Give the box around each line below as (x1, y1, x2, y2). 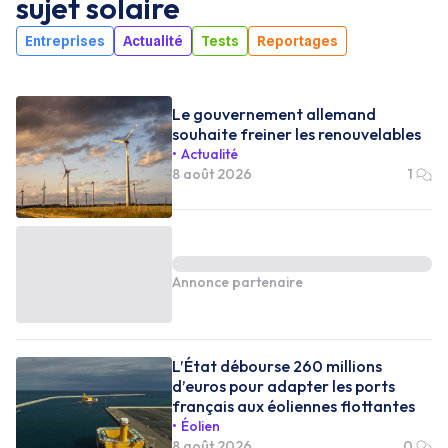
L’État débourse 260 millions (172, 355, 382, 376)
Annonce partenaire (172, 273, 303, 292)
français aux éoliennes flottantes (172, 395, 415, 416)
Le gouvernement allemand (172, 104, 376, 125)
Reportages (257, 32, 338, 49)
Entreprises (25, 32, 105, 49)
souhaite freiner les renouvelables (172, 124, 421, 145)
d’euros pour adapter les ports (172, 375, 395, 396)
